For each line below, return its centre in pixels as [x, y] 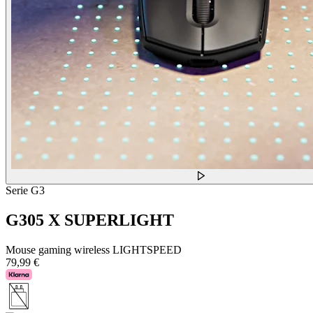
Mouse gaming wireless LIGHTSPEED [94, 249]
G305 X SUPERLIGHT [90, 220]
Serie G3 [25, 190]
